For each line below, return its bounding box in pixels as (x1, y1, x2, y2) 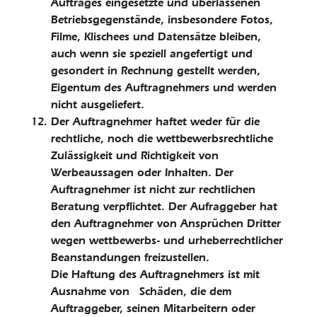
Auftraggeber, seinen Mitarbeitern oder (51, 301, 255, 315)
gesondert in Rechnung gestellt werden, (51, 64, 260, 77)
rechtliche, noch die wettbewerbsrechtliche (51, 132, 273, 145)
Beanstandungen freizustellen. (51, 250, 209, 264)
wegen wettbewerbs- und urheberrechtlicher (51, 234, 283, 247)
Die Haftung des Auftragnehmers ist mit (51, 267, 260, 281)
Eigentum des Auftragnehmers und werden (51, 81, 277, 94)
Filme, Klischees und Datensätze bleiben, (51, 30, 261, 43)
